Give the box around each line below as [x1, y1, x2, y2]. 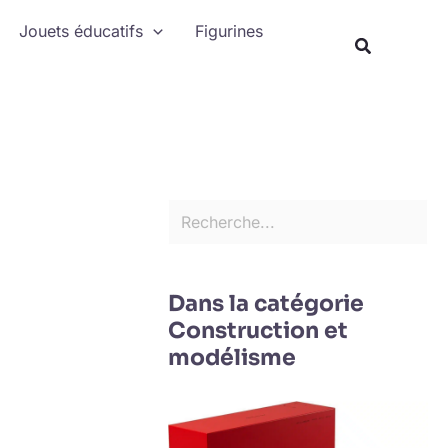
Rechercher [167, 5, 252, 25]
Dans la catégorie [168, 289, 364, 317]
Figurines [194, 21, 263, 41]
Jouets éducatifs [19, 21, 144, 41]
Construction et [168, 316, 348, 344]
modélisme [168, 343, 296, 371]
